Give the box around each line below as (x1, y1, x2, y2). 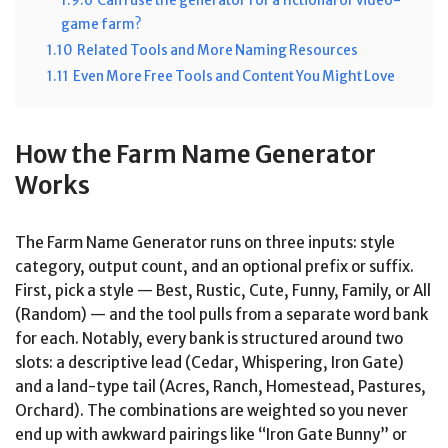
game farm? (61, 15, 141, 33)
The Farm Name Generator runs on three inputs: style (15, 232, 395, 252)
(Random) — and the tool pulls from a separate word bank (15, 304, 428, 324)
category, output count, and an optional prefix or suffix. (15, 256, 414, 276)
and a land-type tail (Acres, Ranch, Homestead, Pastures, (15, 376, 426, 396)
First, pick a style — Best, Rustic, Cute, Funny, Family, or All (15, 280, 431, 300)
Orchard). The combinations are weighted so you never (15, 400, 408, 420)
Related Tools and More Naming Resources (77, 41, 358, 59)
